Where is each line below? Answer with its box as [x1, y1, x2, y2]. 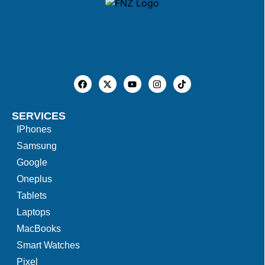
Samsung [17, 141, 57, 151]
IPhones [17, 124, 51, 134]
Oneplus [17, 174, 52, 184]
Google [17, 157, 47, 167]
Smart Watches [17, 240, 80, 250]
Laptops [17, 207, 50, 217]
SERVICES [12, 110, 66, 122]
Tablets [17, 190, 47, 201]
